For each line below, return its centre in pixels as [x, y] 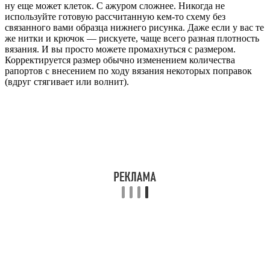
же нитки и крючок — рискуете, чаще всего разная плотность [132, 39]
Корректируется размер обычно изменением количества [120, 60]
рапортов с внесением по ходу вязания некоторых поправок [128, 71]
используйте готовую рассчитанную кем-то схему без [115, 17]
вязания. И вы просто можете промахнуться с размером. [120, 49]
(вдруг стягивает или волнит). [67, 82]
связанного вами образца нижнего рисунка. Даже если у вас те [134, 28]
